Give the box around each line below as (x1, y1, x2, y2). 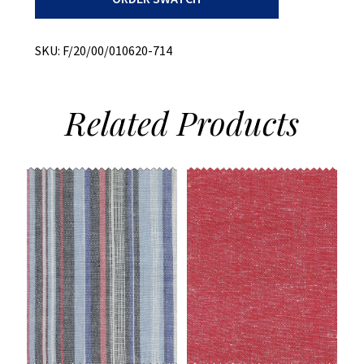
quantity (33, 5, 81, 22)
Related (65, 100, 177, 144)
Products (177, 100, 299, 144)
